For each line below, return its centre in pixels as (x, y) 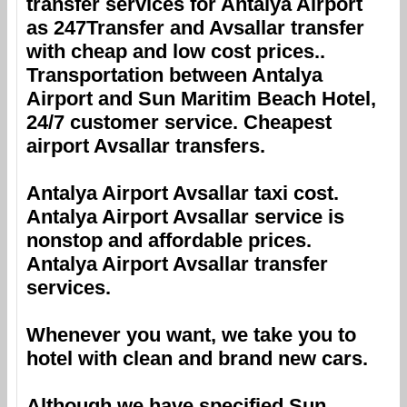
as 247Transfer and (118, 27)
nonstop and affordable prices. (169, 240)
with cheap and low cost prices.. (176, 51)
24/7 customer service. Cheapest (179, 122)
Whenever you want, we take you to (191, 334)
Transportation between (139, 74)
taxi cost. (294, 193)
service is (297, 216)
